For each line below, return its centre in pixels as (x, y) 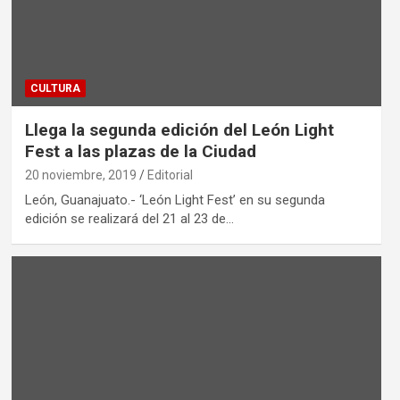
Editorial (170, 175)
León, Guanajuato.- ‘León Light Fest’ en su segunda (175, 200)
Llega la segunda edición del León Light (179, 129)
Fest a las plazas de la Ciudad (140, 151)
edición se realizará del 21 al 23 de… (129, 218)
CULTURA (55, 88)
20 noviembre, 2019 (80, 175)
